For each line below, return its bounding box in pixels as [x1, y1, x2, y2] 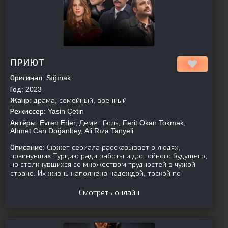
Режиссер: [10, 107, 46, 116]
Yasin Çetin [46, 107, 84, 116]
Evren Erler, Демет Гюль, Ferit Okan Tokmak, [38, 119, 186, 127]
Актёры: [10, 119, 38, 127]
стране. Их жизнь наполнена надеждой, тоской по [10, 169, 181, 177]
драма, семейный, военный [32, 96, 127, 104]
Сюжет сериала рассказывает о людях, [45, 143, 180, 151]
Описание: [10, 143, 45, 151]
